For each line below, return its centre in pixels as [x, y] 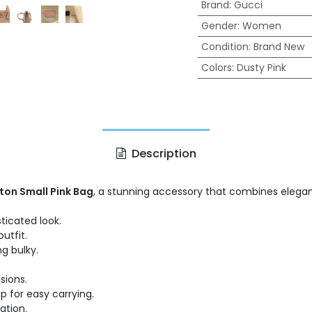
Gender [219, 26]
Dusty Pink [261, 68]
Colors [216, 68]
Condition [225, 47]
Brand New [279, 47]
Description [162, 154]
